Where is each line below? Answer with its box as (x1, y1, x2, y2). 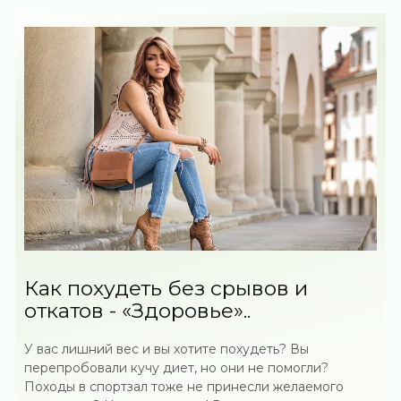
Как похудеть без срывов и (24, 276, 309, 301)
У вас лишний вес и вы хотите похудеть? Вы (24, 341, 310, 357)
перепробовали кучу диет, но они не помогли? (24, 360, 329, 376)
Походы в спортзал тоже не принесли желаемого (24, 379, 345, 395)
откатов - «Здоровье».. (24, 298, 252, 323)
